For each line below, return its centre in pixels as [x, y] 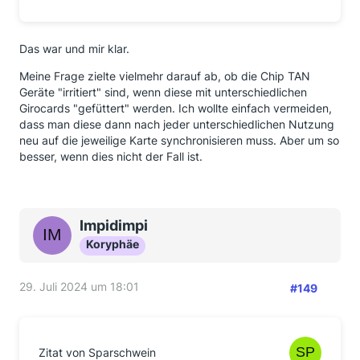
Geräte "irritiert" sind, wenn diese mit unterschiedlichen [163, 92]
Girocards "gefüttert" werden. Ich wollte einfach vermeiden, [176, 108]
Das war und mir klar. [74, 48]
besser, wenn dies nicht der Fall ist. [111, 156]
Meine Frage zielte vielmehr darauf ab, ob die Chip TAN [165, 76]
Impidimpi [114, 225]
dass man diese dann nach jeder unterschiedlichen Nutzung [177, 124]
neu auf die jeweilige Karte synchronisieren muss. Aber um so [179, 140]
